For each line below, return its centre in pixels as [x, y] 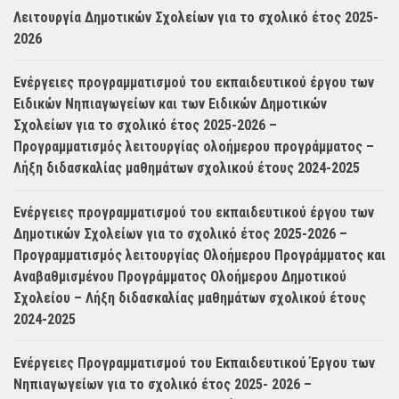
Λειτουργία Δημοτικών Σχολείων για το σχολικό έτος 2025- [196, 18]
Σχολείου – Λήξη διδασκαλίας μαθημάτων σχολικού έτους [190, 297]
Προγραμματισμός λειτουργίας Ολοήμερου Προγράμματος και [199, 255]
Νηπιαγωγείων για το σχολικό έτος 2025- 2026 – [163, 384]
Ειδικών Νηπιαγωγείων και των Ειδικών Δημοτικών [170, 104]
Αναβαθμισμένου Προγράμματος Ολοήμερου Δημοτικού [180, 276]
